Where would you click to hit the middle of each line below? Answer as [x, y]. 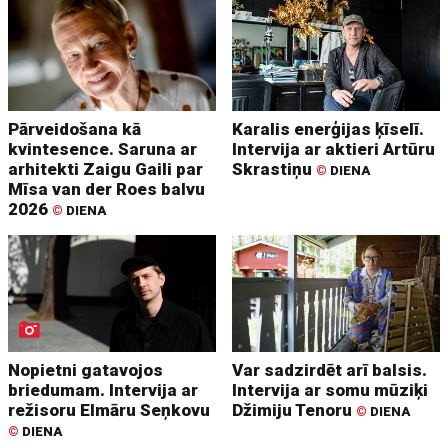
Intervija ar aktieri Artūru [334, 149]
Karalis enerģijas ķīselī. [328, 129]
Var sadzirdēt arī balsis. [330, 370]
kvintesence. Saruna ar [103, 149]
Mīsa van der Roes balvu [107, 189]
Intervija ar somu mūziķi [330, 390]
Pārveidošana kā [75, 129]
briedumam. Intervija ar [103, 390]
